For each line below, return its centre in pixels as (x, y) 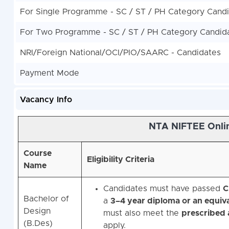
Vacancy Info (46, 100)
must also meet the (142, 213)
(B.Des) (38, 224)
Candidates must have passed (163, 189)
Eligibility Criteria (120, 160)
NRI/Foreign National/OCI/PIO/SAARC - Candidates (120, 53)
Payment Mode (49, 73)
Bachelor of (46, 199)
